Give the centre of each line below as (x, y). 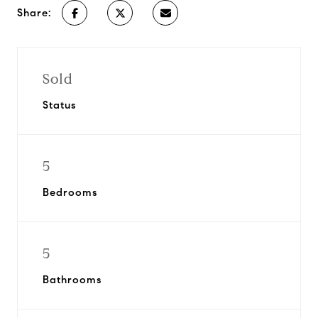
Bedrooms (70, 192)
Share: (34, 13)
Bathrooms (72, 280)
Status (59, 105)
